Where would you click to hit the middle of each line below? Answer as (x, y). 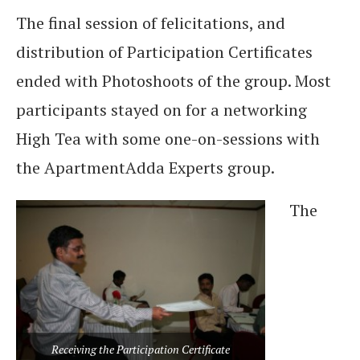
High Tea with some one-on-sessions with (168, 138)
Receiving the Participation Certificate (141, 350)
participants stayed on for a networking (162, 109)
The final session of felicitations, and (151, 22)
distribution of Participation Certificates (164, 51)
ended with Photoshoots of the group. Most (174, 80)
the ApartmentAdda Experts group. (145, 167)
